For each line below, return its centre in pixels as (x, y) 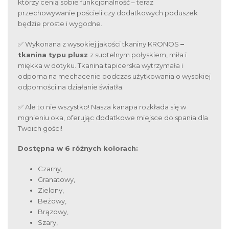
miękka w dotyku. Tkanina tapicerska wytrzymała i (100, 65)
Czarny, (50, 168)
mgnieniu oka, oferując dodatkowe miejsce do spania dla (113, 117)
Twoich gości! (40, 128)
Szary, (48, 222)
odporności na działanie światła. (71, 87)
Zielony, (51, 190)
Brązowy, (53, 211)
